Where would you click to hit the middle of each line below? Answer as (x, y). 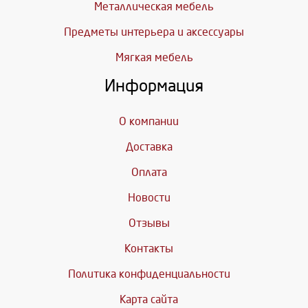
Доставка (149, 146)
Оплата (149, 172)
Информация (154, 86)
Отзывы (149, 223)
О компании (149, 121)
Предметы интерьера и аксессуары (154, 32)
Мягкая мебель (154, 57)
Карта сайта (149, 299)
